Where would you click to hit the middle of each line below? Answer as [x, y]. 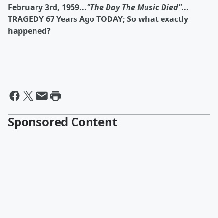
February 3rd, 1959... [47, 7]
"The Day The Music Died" [134, 7]
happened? [29, 31]
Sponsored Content [63, 121]
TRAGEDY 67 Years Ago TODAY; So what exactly [98, 19]
